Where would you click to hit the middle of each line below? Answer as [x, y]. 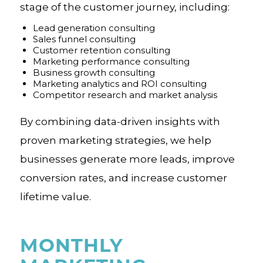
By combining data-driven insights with [120, 122]
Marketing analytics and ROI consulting [119, 84]
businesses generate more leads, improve [127, 159]
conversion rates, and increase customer [123, 178]
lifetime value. [55, 197]
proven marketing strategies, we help [115, 140]
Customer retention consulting [101, 50]
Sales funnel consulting [84, 39]
